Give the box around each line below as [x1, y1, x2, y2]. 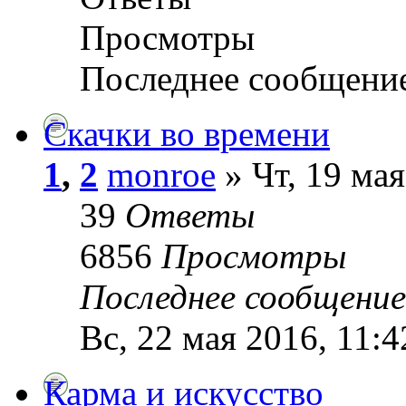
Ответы [125, 195, 255, 235]
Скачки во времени [43, 113, 330, 153]
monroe [107, 154, 216, 194]
